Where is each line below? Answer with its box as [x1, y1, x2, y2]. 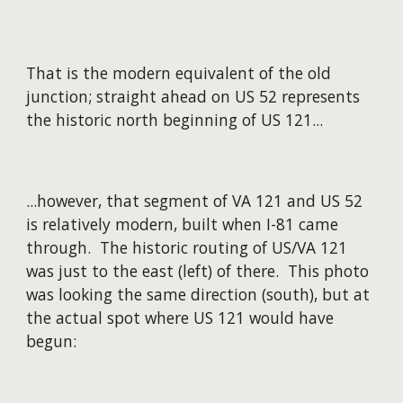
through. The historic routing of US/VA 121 [26, 237, 348, 258]
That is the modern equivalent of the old [26, 62, 332, 85]
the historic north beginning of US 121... [26, 109, 324, 131]
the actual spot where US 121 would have [26, 307, 335, 328]
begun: [26, 330, 77, 352]
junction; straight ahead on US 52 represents [26, 85, 361, 108]
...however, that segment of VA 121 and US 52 [26, 190, 363, 211]
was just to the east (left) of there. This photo [26, 260, 370, 282]
